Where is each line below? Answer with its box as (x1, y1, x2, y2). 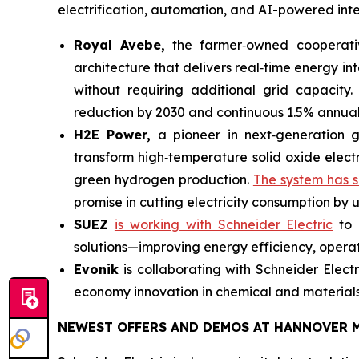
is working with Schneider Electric (114, 216, 333, 232)
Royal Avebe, (74, 36, 166, 53)
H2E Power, (74, 126, 151, 143)
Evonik (74, 260, 119, 277)
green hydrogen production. (74, 171, 253, 188)
